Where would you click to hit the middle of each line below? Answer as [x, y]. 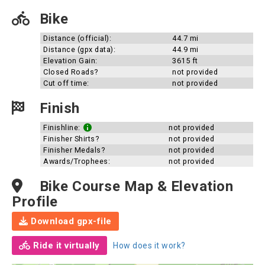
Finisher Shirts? [71, 139]
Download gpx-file [70, 221]
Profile [35, 202]
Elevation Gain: [70, 61]
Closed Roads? [71, 72]
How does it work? [149, 245]
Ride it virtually [65, 245]
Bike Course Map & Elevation [134, 186]
